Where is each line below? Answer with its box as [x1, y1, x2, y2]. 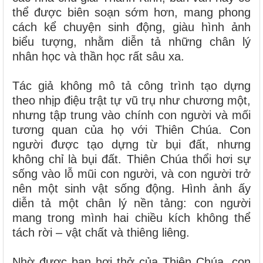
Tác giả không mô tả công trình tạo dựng [12, 79, 251, 92]
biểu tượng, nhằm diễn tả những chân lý [12, 35, 251, 48]
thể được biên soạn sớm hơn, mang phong [12, 5, 251, 19]
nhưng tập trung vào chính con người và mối [12, 108, 251, 122]
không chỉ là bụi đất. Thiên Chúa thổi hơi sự [12, 152, 251, 166]
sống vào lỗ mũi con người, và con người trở [12, 167, 251, 180]
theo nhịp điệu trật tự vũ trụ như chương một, [12, 93, 251, 107]
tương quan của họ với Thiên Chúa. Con [12, 123, 251, 136]
